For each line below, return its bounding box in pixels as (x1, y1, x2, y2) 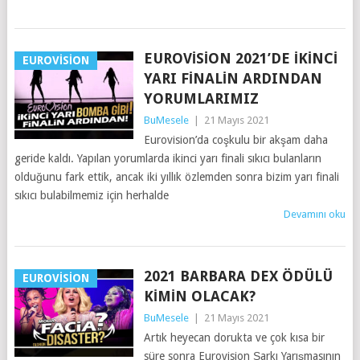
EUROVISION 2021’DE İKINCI (143, 50, 337, 67)
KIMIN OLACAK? (143, 288, 256, 305)
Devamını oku (284, 208, 346, 220)
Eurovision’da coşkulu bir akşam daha (143, 133, 328, 146)
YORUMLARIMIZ (143, 90, 259, 107)
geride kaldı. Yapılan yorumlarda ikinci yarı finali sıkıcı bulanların (14, 152, 321, 165)
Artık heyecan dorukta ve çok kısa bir (143, 331, 325, 344)
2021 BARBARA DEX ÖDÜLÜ (143, 268, 333, 284)
